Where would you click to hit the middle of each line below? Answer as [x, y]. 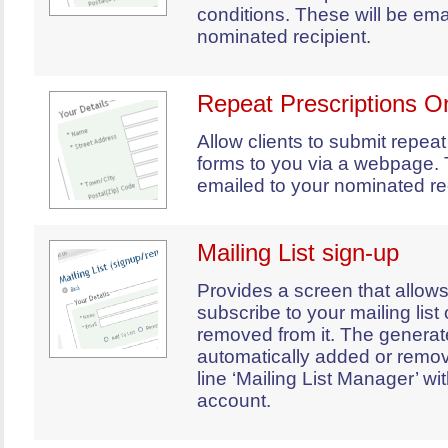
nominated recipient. [284, 36]
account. [234, 400]
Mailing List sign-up [298, 252]
